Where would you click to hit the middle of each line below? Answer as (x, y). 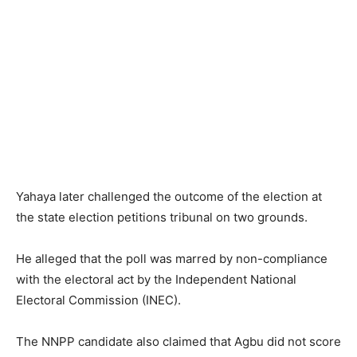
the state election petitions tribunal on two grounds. (162, 218)
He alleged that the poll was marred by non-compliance (172, 259)
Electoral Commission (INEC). (98, 300)
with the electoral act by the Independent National (156, 280)
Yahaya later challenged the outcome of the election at (169, 197)
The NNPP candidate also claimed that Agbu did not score (178, 342)
